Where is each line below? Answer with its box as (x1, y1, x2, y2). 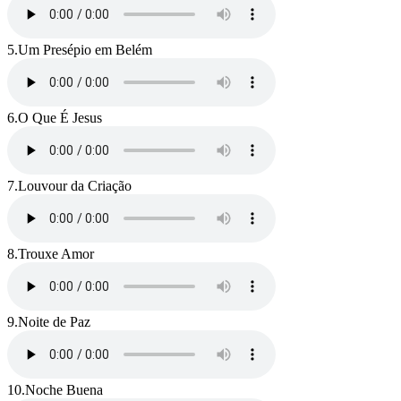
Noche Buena (25, 382, 103, 398)
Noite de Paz (18, 314, 90, 330)
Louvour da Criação (18, 178, 132, 194)
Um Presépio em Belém (18, 42, 152, 58)
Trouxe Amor (18, 246, 94, 262)
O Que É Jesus (18, 110, 102, 126)
